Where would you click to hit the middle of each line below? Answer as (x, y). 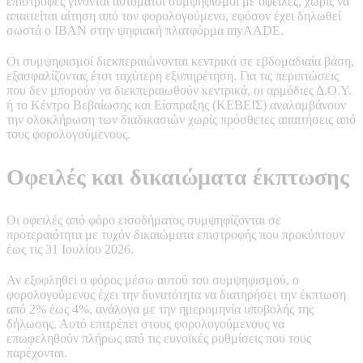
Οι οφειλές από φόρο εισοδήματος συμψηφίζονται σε (144, 220)
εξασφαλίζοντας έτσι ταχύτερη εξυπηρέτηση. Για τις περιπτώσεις (173, 75)
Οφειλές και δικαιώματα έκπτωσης (178, 177)
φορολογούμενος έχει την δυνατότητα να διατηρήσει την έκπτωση (176, 294)
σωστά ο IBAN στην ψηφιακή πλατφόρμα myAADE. (145, 30)
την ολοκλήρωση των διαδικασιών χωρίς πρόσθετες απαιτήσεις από (181, 119)
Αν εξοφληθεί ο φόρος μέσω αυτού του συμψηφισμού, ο (153, 280)
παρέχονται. (37, 352)
